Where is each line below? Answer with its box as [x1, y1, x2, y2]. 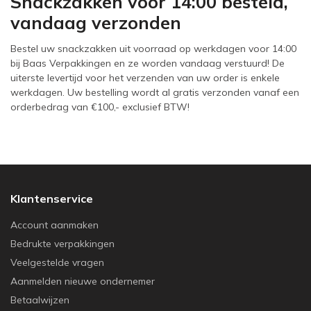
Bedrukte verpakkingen [10, 237, 115, 250]
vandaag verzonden [10, 12, 181, 33]
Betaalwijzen [10, 294, 69, 306]
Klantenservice [10, 192, 93, 205]
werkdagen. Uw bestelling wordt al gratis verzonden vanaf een [10, 86, 299, 99]
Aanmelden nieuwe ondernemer [10, 275, 155, 287]
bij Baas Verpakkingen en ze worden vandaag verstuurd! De [10, 57, 285, 69]
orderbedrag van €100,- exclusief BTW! [10, 101, 190, 113]
